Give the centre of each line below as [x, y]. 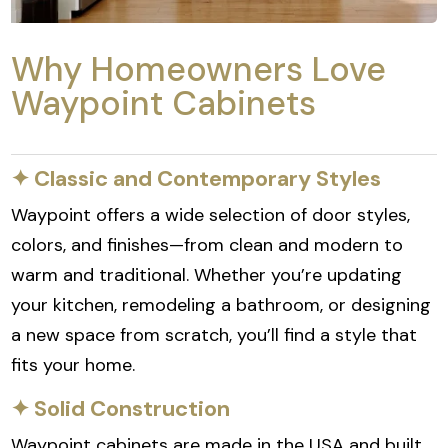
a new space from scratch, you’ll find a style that [214, 335]
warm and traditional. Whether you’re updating [207, 275]
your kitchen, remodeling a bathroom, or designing [221, 305]
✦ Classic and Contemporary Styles [196, 179]
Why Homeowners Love [199, 70]
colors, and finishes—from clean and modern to [207, 245]
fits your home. [73, 365]
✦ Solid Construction [121, 409]
